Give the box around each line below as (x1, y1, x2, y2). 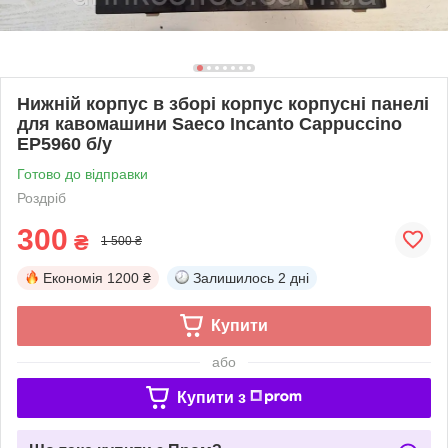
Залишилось (193, 269, 274, 286)
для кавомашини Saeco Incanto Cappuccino (17, 113, 402, 134)
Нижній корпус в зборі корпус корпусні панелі (17, 93, 429, 114)
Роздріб (17, 189, 66, 206)
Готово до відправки (17, 165, 148, 182)
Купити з (176, 388, 246, 406)
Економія (43, 269, 103, 286)
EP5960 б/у (17, 133, 112, 154)
